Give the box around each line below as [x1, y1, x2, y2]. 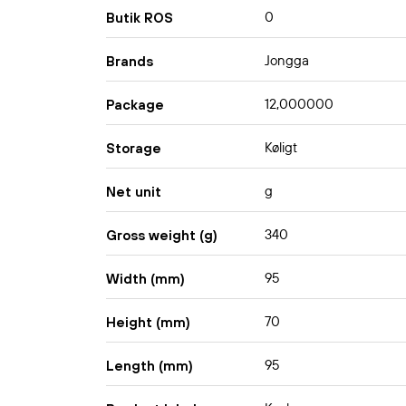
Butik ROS [106, 9, 173, 25]
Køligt [265, 139, 297, 157]
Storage [106, 140, 161, 156]
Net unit [106, 183, 161, 199]
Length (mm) [106, 357, 193, 373]
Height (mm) [106, 314, 190, 330]
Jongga [265, 52, 309, 70]
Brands [106, 53, 153, 69]
